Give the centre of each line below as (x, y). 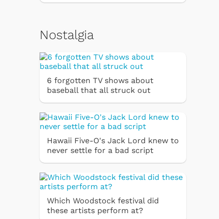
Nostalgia (67, 34)
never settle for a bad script (100, 150)
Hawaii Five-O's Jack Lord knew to (113, 140)
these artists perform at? (95, 210)
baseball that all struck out (99, 90)
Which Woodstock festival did (103, 200)
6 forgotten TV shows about (100, 80)
